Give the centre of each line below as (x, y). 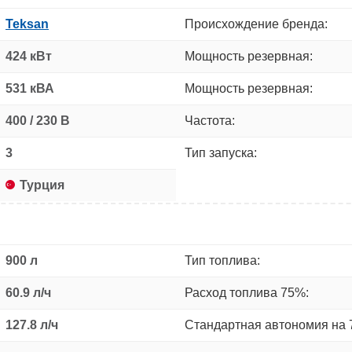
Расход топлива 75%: (247, 292)
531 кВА (30, 88)
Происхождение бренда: (256, 24)
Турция (42, 185)
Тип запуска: (221, 152)
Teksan (27, 24)
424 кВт (29, 56)
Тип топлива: (222, 260)
